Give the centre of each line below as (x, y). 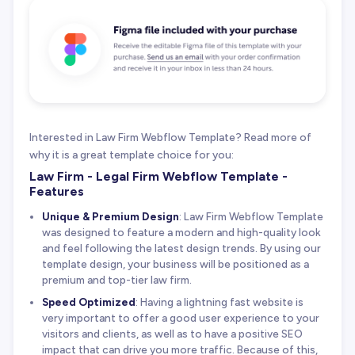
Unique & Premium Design (110, 217)
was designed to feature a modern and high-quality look (181, 233)
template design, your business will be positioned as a (175, 264)
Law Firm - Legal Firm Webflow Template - (158, 177)
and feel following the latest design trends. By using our (181, 248)
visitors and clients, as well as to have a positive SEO (172, 333)
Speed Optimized (88, 302)
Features (57, 192)
